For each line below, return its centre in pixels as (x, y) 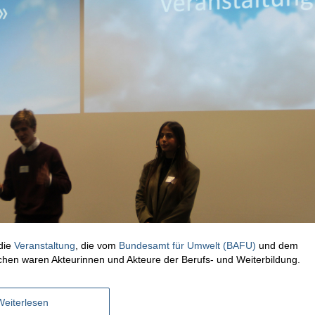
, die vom (97, 245)
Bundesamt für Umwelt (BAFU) (187, 245)
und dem (277, 245)
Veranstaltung (45, 245)
